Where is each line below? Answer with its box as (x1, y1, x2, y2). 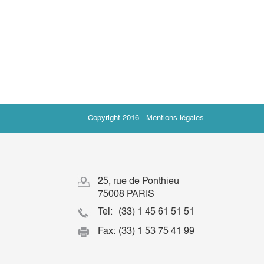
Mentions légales (146, 113, 204, 123)
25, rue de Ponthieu (98, 175, 179, 187)
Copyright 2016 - (88, 113, 146, 123)
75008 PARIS (98, 188, 154, 200)
